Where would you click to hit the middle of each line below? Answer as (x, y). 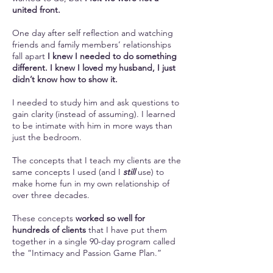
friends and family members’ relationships (92, 44)
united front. (36, 10)
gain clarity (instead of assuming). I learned (94, 114)
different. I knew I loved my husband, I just (94, 68)
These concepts (44, 218)
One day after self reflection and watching (93, 33)
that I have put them (126, 230)
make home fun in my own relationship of (91, 183)
